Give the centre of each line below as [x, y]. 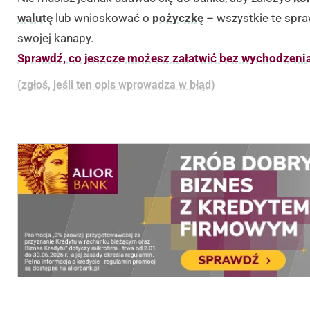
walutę [35, 18]
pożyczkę [178, 18]
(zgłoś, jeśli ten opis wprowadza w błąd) [116, 84]
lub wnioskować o [102, 18]
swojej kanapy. [55, 38]
